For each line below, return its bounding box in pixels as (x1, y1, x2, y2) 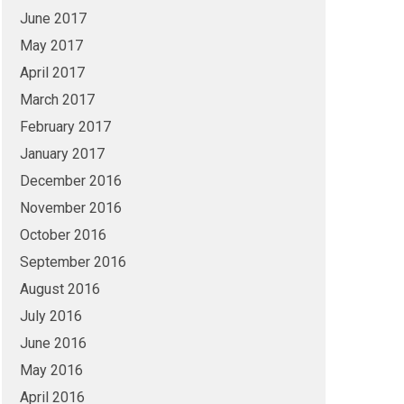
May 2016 (19, 362, 83, 379)
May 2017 (19, 37, 83, 54)
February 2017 (19, 118, 111, 135)
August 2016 (19, 280, 100, 298)
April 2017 (19, 64, 85, 81)
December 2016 (19, 172, 122, 189)
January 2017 (19, 145, 105, 162)
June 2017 (19, 10, 87, 27)
